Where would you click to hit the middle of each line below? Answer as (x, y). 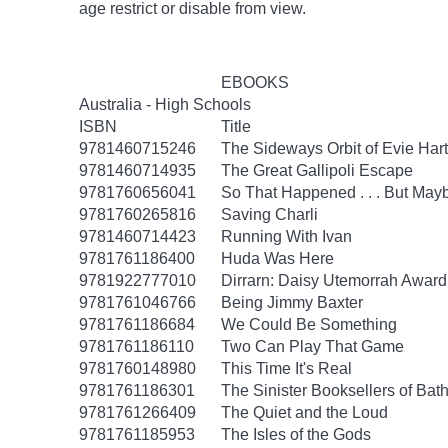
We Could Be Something (309, 324)
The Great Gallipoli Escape (317, 170)
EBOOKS (255, 82)
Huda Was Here (277, 258)
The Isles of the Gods (296, 434)
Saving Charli (269, 214)
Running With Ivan (286, 236)
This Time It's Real (286, 368)
